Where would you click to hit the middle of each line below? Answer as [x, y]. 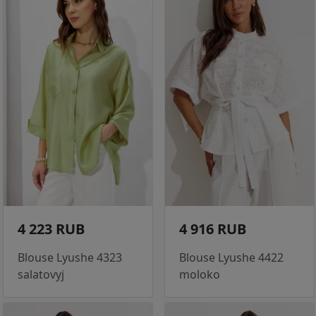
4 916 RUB [213, 229]
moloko [200, 275]
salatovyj [41, 275]
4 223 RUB [51, 229]
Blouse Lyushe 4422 [231, 258]
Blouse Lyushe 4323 [70, 258]
